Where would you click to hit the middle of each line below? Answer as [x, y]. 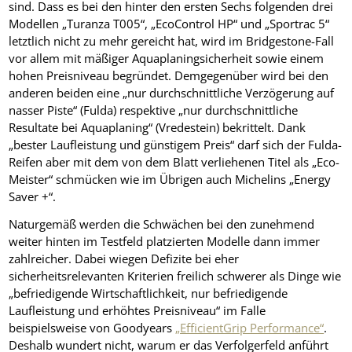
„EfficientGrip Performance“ [250, 327]
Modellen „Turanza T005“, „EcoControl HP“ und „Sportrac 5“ [169, 23]
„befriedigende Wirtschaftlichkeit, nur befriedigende [148, 293]
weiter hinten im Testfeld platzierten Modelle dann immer [165, 241]
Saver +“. [33, 196]
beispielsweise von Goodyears [92, 327]
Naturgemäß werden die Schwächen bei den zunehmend [162, 224]
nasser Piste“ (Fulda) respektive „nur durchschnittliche [154, 110]
